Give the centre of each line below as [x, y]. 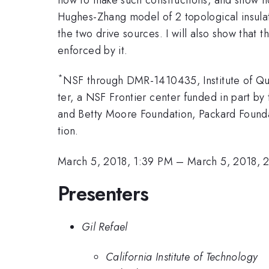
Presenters [103, 194]
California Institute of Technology [182, 257]
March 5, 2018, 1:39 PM [115, 161]
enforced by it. [93, 50]
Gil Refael [105, 227]
